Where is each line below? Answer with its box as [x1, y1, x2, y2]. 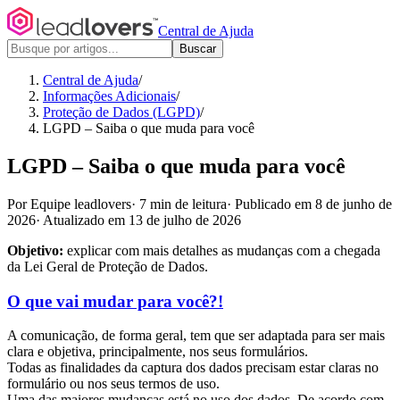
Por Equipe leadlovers [7, 196, 131, 212]
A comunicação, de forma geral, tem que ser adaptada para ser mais [7, 328, 385, 344]
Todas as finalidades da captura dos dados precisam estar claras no [7, 360, 379, 376]
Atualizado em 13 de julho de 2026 [43, 212, 241, 228]
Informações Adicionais [43, 88, 176, 104]
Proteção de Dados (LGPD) [43, 104, 200, 120]
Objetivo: [7, 242, 63, 258]
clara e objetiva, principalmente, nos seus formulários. [7, 344, 308, 360]
